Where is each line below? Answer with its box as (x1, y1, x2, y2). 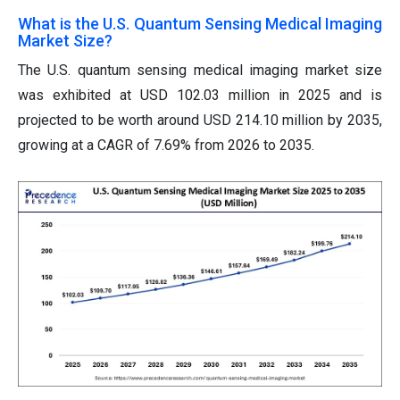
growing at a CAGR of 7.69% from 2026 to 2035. (18, 137, 314, 154)
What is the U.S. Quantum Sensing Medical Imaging (18, 14, 382, 34)
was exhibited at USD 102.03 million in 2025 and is (18, 87, 382, 104)
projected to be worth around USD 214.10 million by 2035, (18, 112, 382, 129)
